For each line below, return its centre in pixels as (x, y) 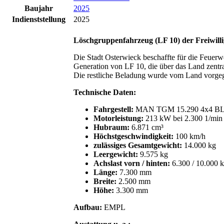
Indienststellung (38, 19)
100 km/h (189, 136)
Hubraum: (111, 127)
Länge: (105, 172)
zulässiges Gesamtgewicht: (138, 145)
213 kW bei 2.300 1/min (183, 118)
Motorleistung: (118, 118)
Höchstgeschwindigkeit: (133, 136)
